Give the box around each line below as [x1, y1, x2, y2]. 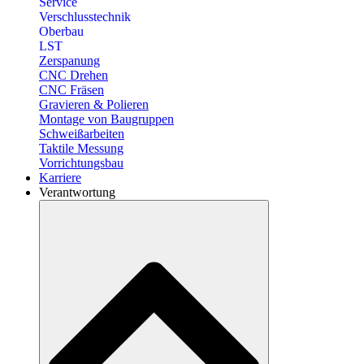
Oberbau [39, 24, 84, 38]
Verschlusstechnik [39, 9, 131, 24]
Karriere [39, 170, 81, 184]
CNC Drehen [39, 67, 108, 82]
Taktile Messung [39, 141, 123, 155]
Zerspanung [39, 53, 100, 67]
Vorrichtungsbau [39, 155, 123, 170]
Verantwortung [39, 184, 115, 199]
